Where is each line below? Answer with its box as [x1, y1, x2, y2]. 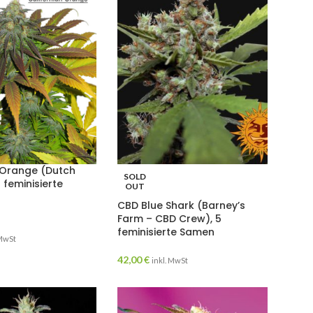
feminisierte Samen [117, 225, 214, 240]
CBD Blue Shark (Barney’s [117, 198, 245, 213]
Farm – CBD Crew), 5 [117, 212, 221, 226]
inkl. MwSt [151, 256, 188, 265]
